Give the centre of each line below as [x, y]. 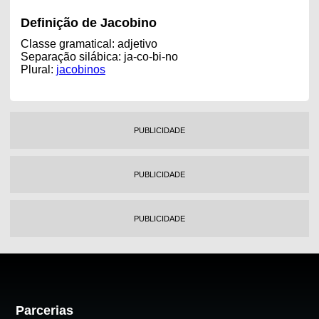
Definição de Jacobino [88, 22]
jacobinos [80, 69]
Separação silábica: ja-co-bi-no [99, 56]
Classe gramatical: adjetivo [89, 43]
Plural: [38, 69]
